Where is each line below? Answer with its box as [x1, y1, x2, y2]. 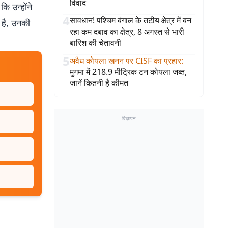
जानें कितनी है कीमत [70, 77, 128, 89]
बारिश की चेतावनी [70, 37, 121, 48]
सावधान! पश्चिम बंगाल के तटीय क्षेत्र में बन [70, 15, 191, 26]
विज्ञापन [122, 115, 136, 122]
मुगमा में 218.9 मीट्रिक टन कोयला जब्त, [70, 66, 187, 77]
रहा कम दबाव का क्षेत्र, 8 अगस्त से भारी [70, 26, 184, 37]
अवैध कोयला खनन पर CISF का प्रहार [70, 55, 181, 66]
